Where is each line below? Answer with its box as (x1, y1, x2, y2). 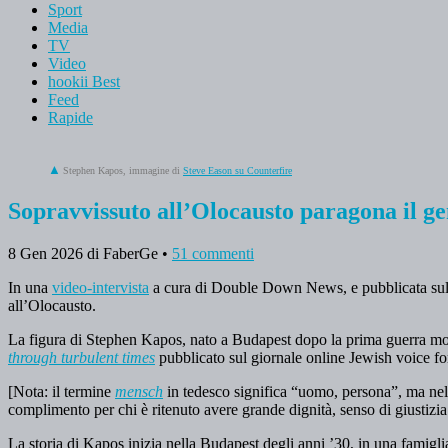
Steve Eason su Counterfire (183, 164, 292, 176)
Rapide (48, 108, 93, 126)
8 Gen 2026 (8, 244, 83, 262)
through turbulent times (8, 348, 155, 366)
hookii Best (48, 72, 120, 90)
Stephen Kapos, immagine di (63, 164, 183, 176)
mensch (115, 382, 163, 400)
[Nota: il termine (8, 382, 115, 400)
